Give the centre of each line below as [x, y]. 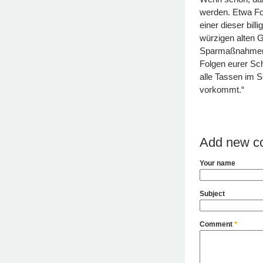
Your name [218, 163]
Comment [217, 224]
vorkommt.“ [222, 90]
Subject [212, 193]
